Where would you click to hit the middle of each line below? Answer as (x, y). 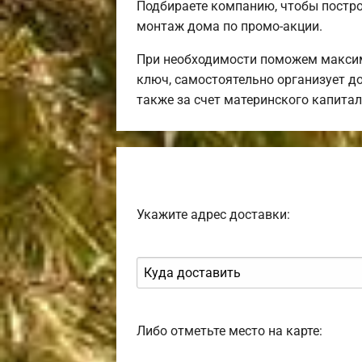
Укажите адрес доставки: (213, 214)
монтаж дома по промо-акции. (229, 26)
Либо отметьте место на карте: (229, 330)
